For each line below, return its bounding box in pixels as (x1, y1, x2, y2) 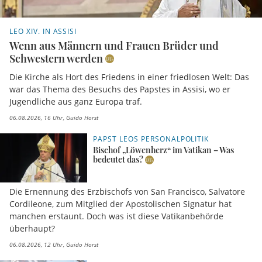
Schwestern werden (9, 51, 103, 66)
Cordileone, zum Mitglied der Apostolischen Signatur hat (9, 198, 232, 210)
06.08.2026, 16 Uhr (9, 113, 63, 122)
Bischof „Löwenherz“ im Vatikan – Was (93, 144, 235, 156)
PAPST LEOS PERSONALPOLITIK (93, 134, 209, 144)
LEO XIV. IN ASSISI (9, 26, 77, 37)
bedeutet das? (93, 154, 144, 166)
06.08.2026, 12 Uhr (9, 240, 63, 249)
